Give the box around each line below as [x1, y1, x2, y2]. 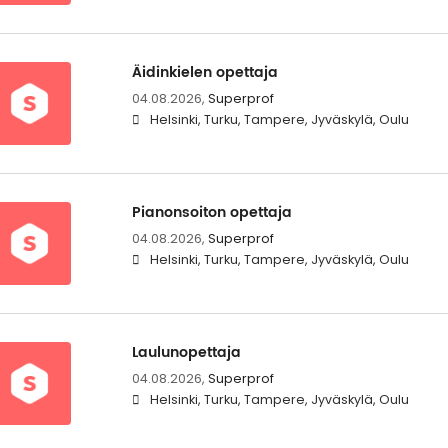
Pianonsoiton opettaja [131, 201, 292, 225]
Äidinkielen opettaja [131, 60, 278, 84]
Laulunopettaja [131, 341, 241, 365]
